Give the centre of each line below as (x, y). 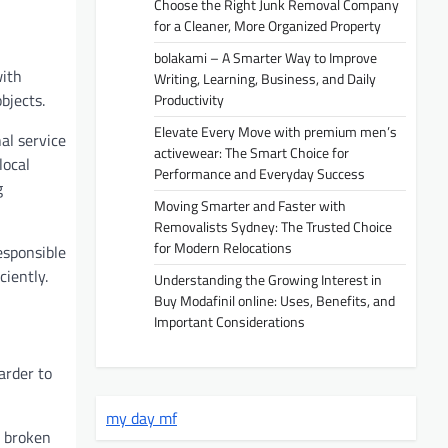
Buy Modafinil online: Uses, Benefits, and (274, 300)
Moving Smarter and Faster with (250, 205)
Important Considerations (229, 321)
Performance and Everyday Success (259, 173)
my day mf (141, 417)
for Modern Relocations (223, 247)
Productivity (189, 99)
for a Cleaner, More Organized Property (267, 25)
